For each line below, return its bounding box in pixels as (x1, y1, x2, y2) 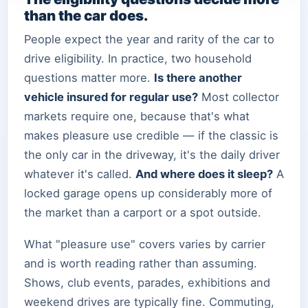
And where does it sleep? (135, 166, 273, 181)
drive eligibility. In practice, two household (24, 51, 252, 65)
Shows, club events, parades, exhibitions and (24, 275, 270, 289)
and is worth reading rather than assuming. (24, 256, 257, 270)
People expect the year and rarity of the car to (24, 32, 274, 46)
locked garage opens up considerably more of (24, 186, 272, 200)
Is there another (154, 70, 242, 85)
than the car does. (24, 6, 148, 24)
